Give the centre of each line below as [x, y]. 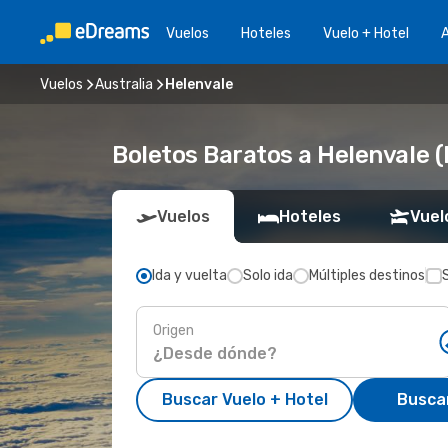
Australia [124, 84]
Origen [173, 330]
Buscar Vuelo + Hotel [244, 399]
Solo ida [268, 275]
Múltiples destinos [367, 275]
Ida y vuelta [189, 275]
